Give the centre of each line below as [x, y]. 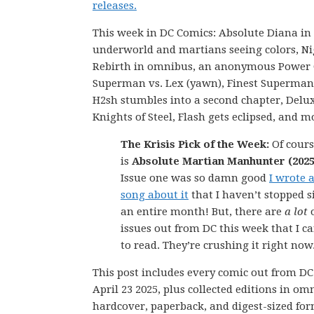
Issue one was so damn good [195, 178]
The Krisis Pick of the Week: [195, 144]
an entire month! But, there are [203, 212]
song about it [155, 195]
